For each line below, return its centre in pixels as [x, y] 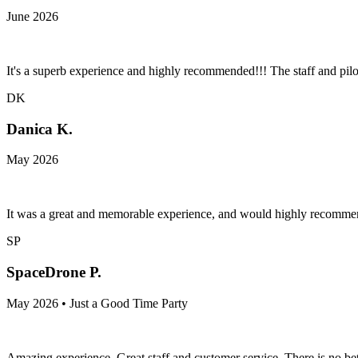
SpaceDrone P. [54, 272]
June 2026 [32, 16]
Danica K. [40, 129]
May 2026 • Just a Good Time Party [97, 303]
